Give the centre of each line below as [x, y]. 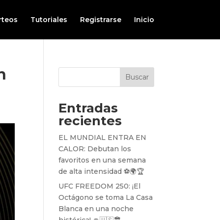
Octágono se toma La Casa [106, 197]
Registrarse [100, 20]
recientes [90, 121]
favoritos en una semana [102, 160]
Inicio [144, 20]
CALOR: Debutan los [95, 149]
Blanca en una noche [96, 209]
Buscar [137, 77]
